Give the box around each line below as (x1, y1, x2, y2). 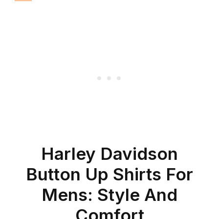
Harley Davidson (41, 143, 178, 164)
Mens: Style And (42, 184, 177, 205)
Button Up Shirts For (26, 163, 193, 184)
